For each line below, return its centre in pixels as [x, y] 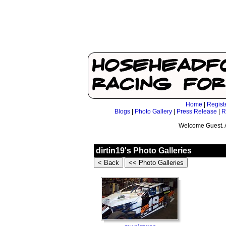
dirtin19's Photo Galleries [144, 151]
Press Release [197, 111]
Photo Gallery [153, 111]
